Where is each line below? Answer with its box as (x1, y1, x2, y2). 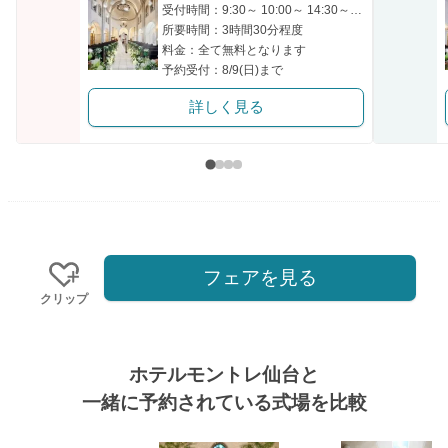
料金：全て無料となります (162, 43, 306, 58)
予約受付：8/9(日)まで (162, 63, 283, 78)
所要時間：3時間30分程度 (162, 23, 303, 38)
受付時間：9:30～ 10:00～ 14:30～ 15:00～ (350, 3, 362, 18)
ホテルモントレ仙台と (129, 364, 319, 386)
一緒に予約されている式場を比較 (81, 392, 367, 414)
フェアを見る (203, 266, 317, 288)
